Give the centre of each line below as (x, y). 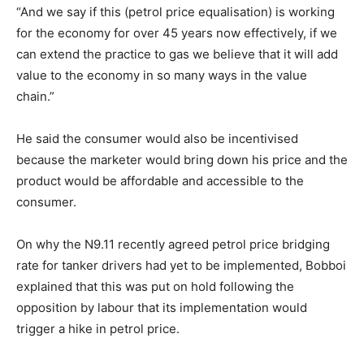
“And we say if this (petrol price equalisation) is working (175, 12)
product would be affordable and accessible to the (160, 181)
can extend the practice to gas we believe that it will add (177, 54)
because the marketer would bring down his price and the (182, 160)
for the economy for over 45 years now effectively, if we (177, 33)
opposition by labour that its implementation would (162, 308)
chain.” (35, 96)
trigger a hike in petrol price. (98, 329)
